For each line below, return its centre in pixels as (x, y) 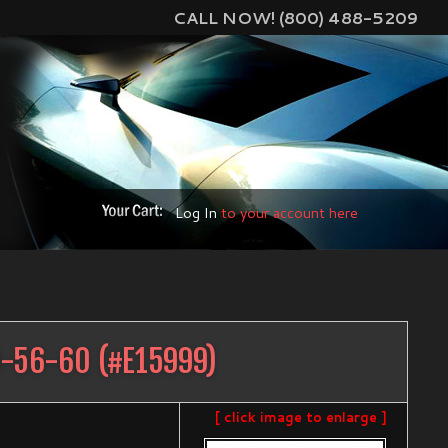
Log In (196, 213)
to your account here (287, 213)
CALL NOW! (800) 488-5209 (295, 17)
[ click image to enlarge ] (301, 417)
